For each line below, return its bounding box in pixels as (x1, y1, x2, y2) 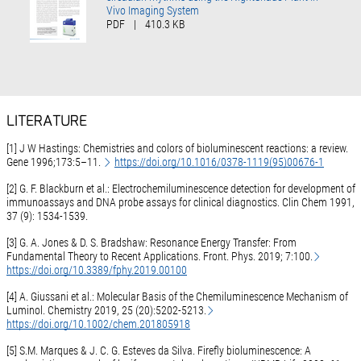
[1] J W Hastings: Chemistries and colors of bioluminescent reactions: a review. (6, 142, 348, 156)
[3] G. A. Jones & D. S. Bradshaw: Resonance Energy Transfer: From (6, 236, 297, 250)
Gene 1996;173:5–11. (6, 156, 103, 169)
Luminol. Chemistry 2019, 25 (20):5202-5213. (6, 304, 206, 317)
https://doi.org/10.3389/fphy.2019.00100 (6, 263, 187, 277)
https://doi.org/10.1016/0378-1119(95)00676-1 (114, 156, 324, 169)
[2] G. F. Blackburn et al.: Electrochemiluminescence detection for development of (6, 182, 355, 196)
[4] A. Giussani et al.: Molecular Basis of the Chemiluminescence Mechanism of (6, 290, 348, 304)
